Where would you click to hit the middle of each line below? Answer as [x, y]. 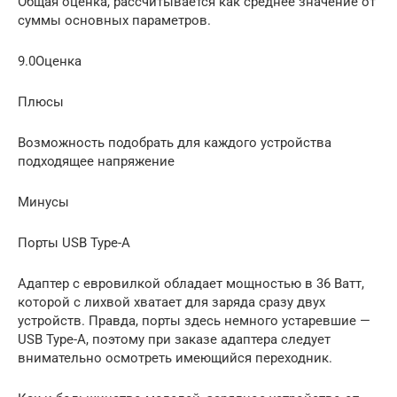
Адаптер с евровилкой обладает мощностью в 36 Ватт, [191, 283]
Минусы [43, 202]
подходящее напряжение [96, 161]
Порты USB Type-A [74, 242]
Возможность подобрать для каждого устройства [175, 142]
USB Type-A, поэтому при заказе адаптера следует [174, 339]
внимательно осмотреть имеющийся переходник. [175, 358]
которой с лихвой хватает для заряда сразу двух [171, 302]
